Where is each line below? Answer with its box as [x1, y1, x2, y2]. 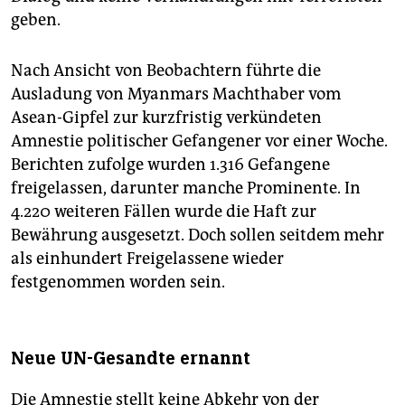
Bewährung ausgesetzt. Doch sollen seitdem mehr [11, 225, 384, 246]
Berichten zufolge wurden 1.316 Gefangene [11, 155, 330, 175]
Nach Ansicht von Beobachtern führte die [11, 61, 321, 81]
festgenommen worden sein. [11, 272, 225, 293]
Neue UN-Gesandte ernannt [11, 347, 250, 371]
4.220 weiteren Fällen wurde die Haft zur [11, 202, 316, 222]
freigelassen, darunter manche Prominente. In [11, 178, 361, 199]
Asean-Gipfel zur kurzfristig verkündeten [11, 108, 322, 128]
